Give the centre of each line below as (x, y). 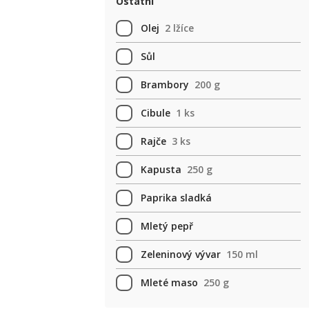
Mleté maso (169, 282)
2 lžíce (179, 28)
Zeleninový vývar (181, 254)
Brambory (165, 84)
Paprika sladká (176, 198)
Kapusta (161, 169)
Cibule (156, 113)
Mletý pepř (167, 226)
